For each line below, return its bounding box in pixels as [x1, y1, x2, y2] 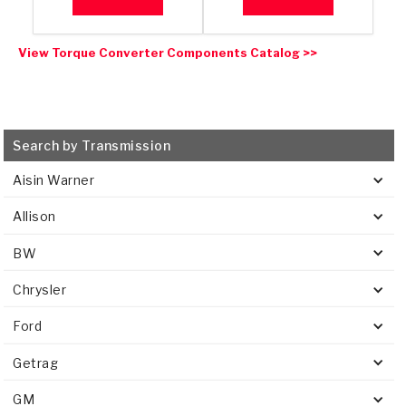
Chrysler [13, 282, 67, 298]
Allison [13, 208, 56, 225]
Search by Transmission [13, 138, 171, 153]
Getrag [13, 354, 59, 371]
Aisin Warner [13, 172, 95, 188]
